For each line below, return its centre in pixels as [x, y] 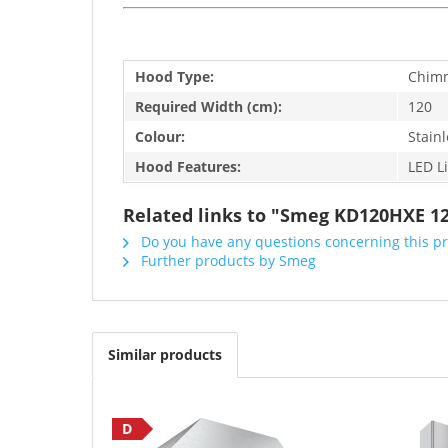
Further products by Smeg [226, 260]
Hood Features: [188, 166]
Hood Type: [174, 76]
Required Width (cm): [208, 106]
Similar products [165, 354]
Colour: [160, 136]
